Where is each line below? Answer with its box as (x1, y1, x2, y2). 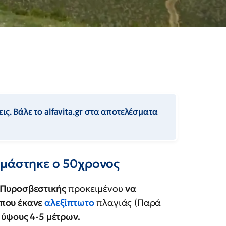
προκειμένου (66, 183, 126, 195)
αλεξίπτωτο (44, 197, 94, 209)
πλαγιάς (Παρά (94, 197, 161, 209)
